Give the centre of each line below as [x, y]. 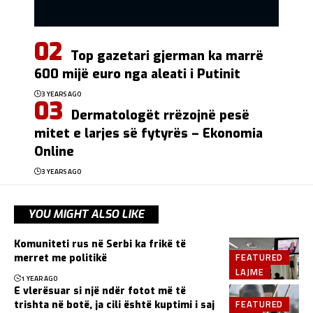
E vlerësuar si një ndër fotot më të [100, 291]
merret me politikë [60, 258]
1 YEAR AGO [39, 278]
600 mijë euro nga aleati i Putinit [137, 74]
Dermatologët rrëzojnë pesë [160, 115]
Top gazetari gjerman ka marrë [167, 56]
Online [54, 151]
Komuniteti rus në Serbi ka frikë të [100, 244]
